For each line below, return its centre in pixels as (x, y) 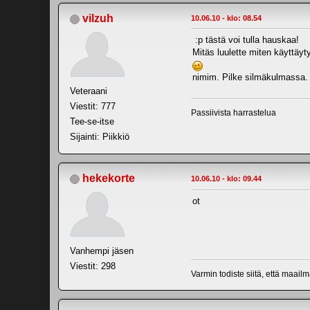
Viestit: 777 (93, 107)
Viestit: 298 (93, 266)
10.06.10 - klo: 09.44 (226, 179)
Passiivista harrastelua (234, 113)
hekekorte (109, 179)
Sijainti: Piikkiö (100, 137)
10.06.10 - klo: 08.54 (226, 18)
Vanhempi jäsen (102, 251)
